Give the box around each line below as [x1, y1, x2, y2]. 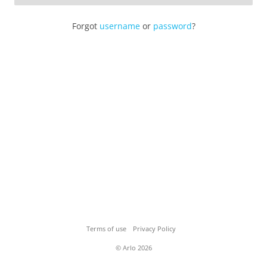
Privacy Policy [133, 224, 176, 233]
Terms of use [86, 224, 126, 233]
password [153, 20, 192, 32]
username [99, 20, 140, 32]
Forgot [72, 20, 100, 32]
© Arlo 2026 [115, 243, 152, 252]
